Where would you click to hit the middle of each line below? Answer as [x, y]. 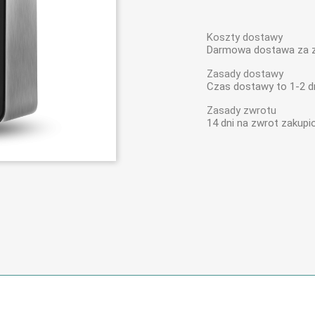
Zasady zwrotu [242, 110]
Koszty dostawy [245, 37]
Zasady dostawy [245, 74]
